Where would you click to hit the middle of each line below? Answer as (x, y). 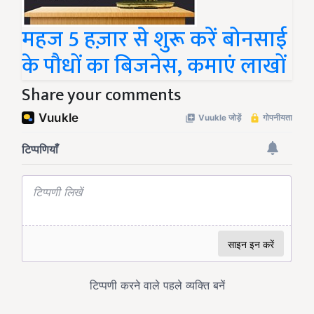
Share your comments (101, 95)
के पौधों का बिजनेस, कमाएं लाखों (154, 66)
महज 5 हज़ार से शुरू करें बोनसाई (155, 40)
